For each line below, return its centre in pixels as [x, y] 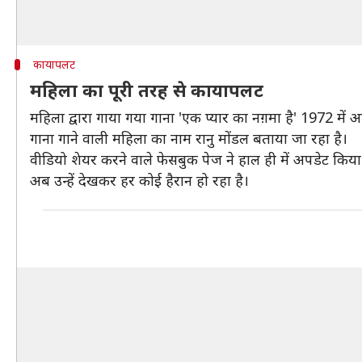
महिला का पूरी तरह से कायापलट [147, 90]
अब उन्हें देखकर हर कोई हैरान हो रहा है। [139, 180]
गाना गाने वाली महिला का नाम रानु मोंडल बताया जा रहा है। [189, 138]
